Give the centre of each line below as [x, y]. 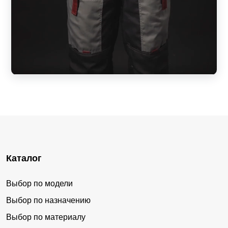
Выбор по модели [39, 184]
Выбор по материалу [46, 217]
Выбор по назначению [48, 201]
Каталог [24, 159]
